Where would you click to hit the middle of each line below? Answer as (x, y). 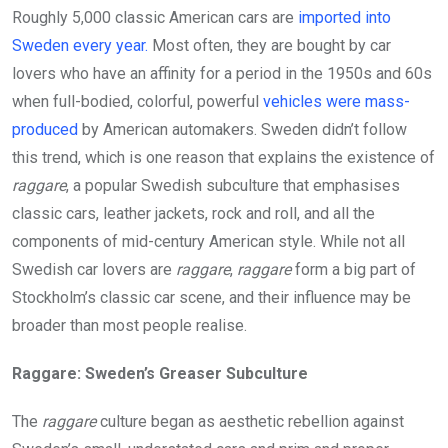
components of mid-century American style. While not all (208, 241)
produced (45, 129)
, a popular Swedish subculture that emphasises (233, 185)
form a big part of (353, 269)
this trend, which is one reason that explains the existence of (223, 157)
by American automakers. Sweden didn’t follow (242, 129)
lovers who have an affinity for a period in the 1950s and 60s (222, 73)
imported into (344, 17)
